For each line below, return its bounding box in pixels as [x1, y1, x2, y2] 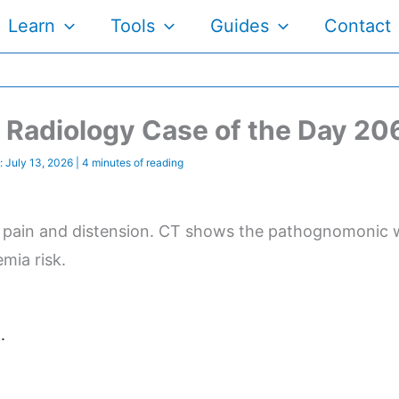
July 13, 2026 [3, 156, 73, 169]
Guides [210, 15, 269, 37]
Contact [324, 15, 391, 37]
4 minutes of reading [82, 156, 183, 169]
